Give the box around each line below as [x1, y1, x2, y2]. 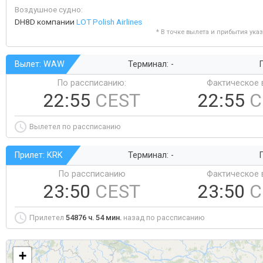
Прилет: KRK [15, 150, 63, 160]
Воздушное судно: [15, 5, 83, 14]
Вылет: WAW [15, 59, 65, 69]
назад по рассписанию [122, 213, 205, 222]
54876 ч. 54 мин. [66, 213, 122, 222]
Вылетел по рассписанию [29, 122, 121, 131]
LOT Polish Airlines [76, 17, 142, 26]
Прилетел [29, 213, 66, 222]
